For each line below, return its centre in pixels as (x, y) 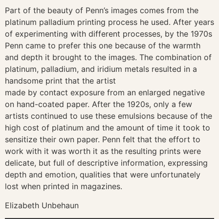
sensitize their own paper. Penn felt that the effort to (103, 140)
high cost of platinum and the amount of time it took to (108, 128)
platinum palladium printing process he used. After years (109, 22)
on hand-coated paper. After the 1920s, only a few (99, 104)
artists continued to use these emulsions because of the (109, 116)
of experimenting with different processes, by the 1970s (109, 34)
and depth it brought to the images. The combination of (108, 57)
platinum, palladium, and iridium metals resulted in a (101, 69)
